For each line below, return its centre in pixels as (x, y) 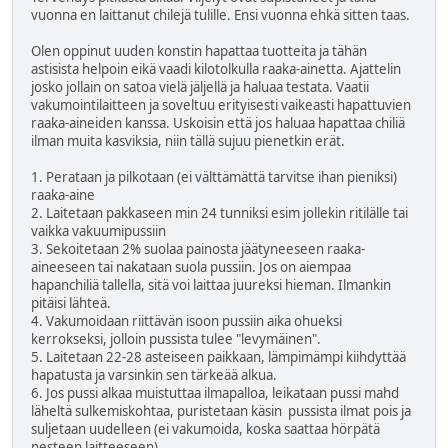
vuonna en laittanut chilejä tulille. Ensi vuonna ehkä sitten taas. (222, 14)
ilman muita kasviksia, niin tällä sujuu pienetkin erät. (188, 140)
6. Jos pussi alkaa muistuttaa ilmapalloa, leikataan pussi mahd (215, 392)
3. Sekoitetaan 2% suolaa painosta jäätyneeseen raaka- (198, 248)
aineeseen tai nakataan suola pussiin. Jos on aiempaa (191, 266)
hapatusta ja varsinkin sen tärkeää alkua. (154, 374)
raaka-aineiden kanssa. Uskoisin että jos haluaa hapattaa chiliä (218, 122)
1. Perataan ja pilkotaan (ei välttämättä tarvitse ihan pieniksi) (214, 176)
